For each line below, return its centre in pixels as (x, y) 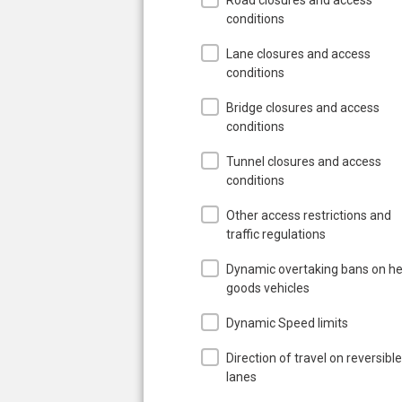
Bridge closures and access (303, 107)
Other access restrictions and (309, 215)
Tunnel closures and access (304, 161)
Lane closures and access (298, 53)
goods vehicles (268, 288)
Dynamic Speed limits (287, 323)
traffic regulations (276, 234)
